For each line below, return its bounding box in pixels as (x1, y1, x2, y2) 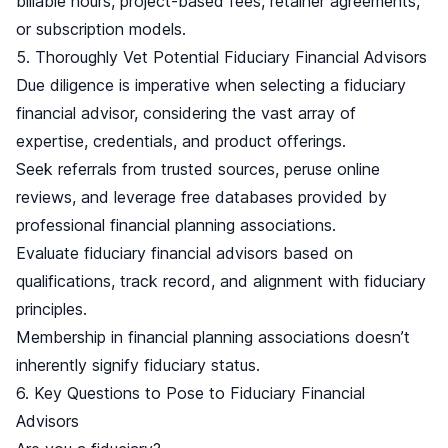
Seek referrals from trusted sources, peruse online (16, 159, 380, 180)
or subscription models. (16, 19, 186, 40)
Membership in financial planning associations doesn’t (16, 327, 410, 348)
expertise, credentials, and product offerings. (16, 131, 346, 152)
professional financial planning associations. (16, 215, 336, 236)
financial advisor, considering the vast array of (16, 103, 356, 124)
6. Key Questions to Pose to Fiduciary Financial (16, 383, 365, 404)
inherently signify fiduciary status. (16, 355, 260, 376)
